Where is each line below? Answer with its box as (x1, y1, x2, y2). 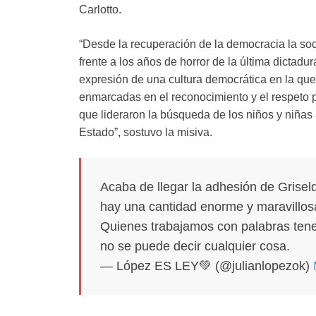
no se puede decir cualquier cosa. (100, 239, 290, 254)
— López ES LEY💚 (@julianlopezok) (100, 259, 313, 274)
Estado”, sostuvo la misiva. (79, 126, 212, 139)
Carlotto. (79, 4, 121, 16)
